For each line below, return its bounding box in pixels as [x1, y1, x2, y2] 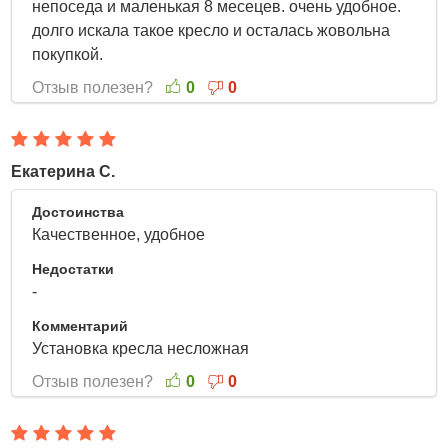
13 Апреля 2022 [309, 203, 427, 220]
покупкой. [32, 46, 108, 63]
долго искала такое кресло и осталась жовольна [32, 22, 391, 39]
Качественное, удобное [32, 226, 210, 243]
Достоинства [32, 204, 125, 220]
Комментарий [32, 318, 129, 334]
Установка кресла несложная [32, 340, 254, 357]
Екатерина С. [11, 163, 116, 180]
